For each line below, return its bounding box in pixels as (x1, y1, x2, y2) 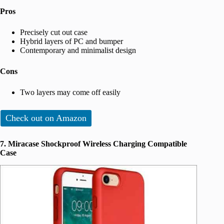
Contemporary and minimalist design (20, 46, 136, 55)
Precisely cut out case (20, 28, 87, 37)
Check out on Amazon (5, 113, 86, 123)
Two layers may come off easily (20, 88, 120, 97)
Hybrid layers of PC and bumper (20, 37, 123, 46)
